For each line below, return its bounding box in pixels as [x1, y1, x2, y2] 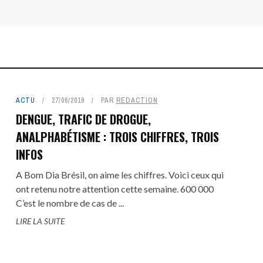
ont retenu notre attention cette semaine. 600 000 [15, 183, 214, 194]
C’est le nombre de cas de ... [15, 197, 124, 208]
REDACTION [116, 96, 158, 105]
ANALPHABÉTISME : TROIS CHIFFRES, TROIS [15, 128, 219, 146]
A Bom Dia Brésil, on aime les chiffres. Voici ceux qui [15, 169, 224, 180]
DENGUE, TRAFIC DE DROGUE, [15, 110, 151, 128]
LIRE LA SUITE [15, 216, 65, 226]
